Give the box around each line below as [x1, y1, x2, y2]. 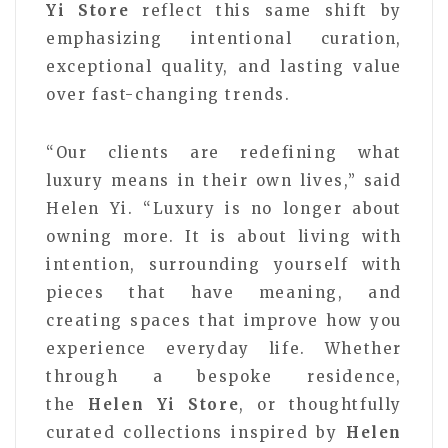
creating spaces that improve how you [46, 310, 402, 330]
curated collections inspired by [46, 422, 346, 442]
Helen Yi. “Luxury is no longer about [46, 198, 402, 218]
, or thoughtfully [239, 394, 402, 414]
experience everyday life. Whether [46, 338, 402, 358]
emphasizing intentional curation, [46, 28, 402, 48]
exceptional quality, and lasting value [46, 56, 402, 76]
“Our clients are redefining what [46, 142, 402, 162]
